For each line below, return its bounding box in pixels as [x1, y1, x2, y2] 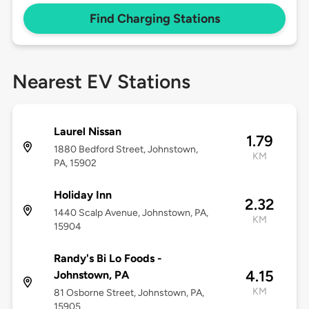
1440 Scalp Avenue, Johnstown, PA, [53, 207, 208, 219]
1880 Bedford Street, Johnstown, [53, 143, 198, 156]
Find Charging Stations [89, 11, 220, 27]
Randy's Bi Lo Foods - [53, 252, 162, 266]
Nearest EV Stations [12, 70, 190, 94]
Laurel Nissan [53, 125, 121, 139]
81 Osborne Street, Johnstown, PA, [53, 287, 204, 299]
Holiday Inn [53, 188, 112, 202]
